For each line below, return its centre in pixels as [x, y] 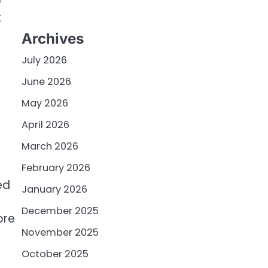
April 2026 [45, 125]
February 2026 [56, 168]
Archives [53, 39]
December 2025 [60, 211]
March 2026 [50, 147]
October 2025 [55, 254]
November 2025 [60, 233]
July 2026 [44, 60]
